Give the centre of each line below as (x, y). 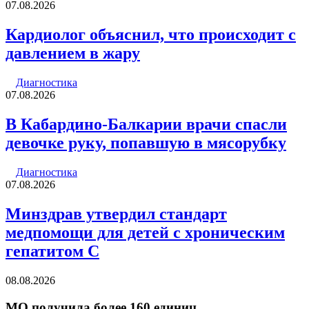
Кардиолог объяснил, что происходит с (151, 35)
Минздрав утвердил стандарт (116, 213)
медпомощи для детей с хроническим (145, 232)
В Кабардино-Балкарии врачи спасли (146, 124)
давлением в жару (73, 53)
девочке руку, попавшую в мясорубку (146, 143)
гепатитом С (52, 251)
